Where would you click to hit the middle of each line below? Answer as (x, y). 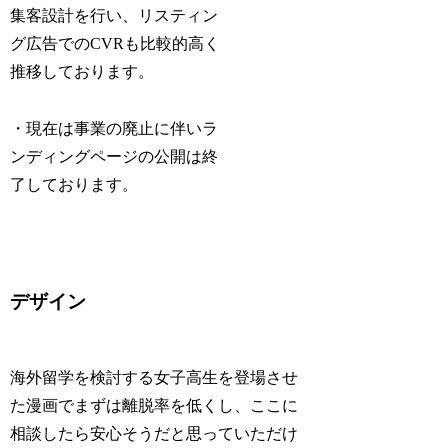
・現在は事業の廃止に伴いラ (114, 128)
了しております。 (74, 184)
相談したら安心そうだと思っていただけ (154, 434)
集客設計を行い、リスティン (114, 15)
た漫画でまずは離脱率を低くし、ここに (154, 406)
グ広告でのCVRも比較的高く (115, 43)
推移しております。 (82, 71)
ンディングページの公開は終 (114, 156)
